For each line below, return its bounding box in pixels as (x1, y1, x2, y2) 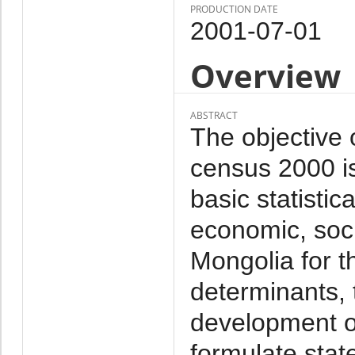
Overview (189, 53, 341, 97)
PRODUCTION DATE (189, 2, 278, 16)
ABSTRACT (189, 108, 238, 122)
